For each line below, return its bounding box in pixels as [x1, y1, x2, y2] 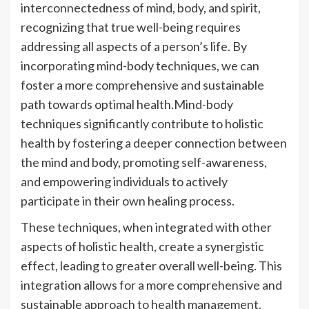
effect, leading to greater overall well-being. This [21, 257, 282, 273]
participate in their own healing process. [21, 192, 235, 208]
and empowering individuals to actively [21, 173, 228, 189]
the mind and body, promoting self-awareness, [21, 154, 267, 170]
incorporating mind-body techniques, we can [21, 57, 259, 73]
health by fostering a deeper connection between [21, 134, 287, 150]
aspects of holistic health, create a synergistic [21, 238, 264, 254]
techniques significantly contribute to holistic [21, 115, 263, 131]
